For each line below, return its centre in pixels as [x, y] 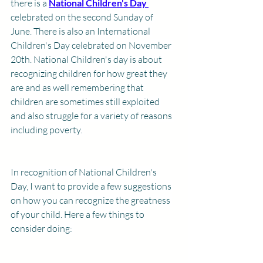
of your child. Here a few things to [78, 214]
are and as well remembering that [78, 87]
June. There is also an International [81, 31]
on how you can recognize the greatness [91, 200]
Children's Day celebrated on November [92, 45]
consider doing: [42, 228]
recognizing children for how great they [90, 73]
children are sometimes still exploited [86, 102]
